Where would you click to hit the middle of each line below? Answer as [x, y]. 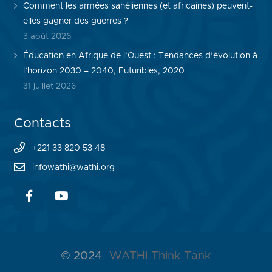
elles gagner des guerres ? [75, 21]
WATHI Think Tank [160, 256]
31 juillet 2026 [49, 86]
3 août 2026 [47, 36]
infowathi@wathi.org [73, 167]
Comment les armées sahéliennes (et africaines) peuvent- [138, 6]
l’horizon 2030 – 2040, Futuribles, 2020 [104, 71]
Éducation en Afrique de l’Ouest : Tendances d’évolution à [140, 56]
